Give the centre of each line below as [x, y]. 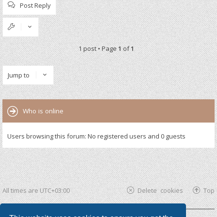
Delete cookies [160, 190]
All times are [21, 191]
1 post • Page [98, 48]
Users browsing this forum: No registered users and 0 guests [96, 136]
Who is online [43, 111]
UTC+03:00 [55, 191]
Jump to [19, 75]
